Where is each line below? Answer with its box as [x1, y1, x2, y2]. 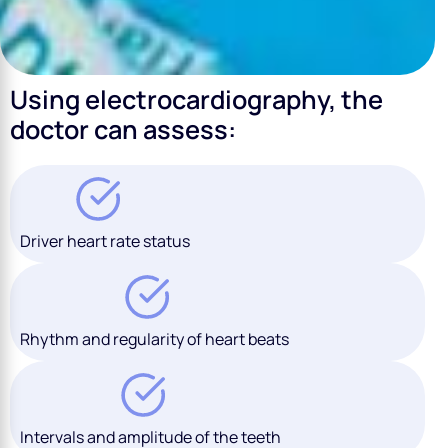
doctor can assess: [10, 111, 236, 147]
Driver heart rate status [20, 229, 190, 252]
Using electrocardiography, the [10, 81, 383, 117]
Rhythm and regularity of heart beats [20, 327, 289, 350]
